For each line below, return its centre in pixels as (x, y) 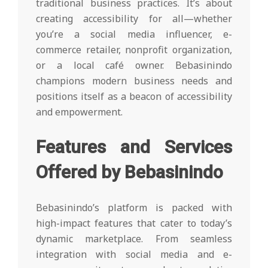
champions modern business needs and (134, 81)
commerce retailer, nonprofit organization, (134, 50)
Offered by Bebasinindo (130, 172)
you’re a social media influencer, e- (134, 34)
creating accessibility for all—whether (134, 19)
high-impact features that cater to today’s (134, 223)
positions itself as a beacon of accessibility (134, 97)
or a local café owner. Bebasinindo (134, 66)
